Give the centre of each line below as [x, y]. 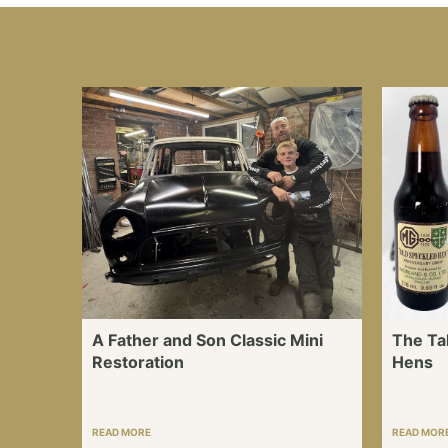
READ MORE [121, 432]
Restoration [138, 362]
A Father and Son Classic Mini [207, 340]
